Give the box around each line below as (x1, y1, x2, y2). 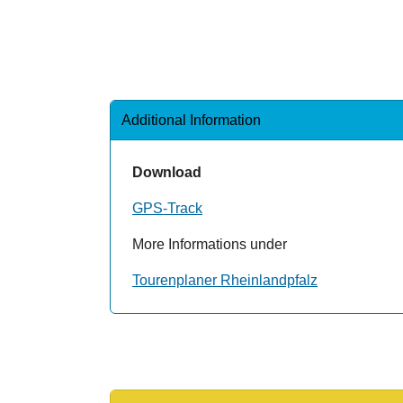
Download (132, 164, 201, 180)
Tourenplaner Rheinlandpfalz (132, 272, 318, 288)
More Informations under (132, 236, 287, 252)
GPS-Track (132, 200, 202, 216)
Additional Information (121, 112, 261, 128)
